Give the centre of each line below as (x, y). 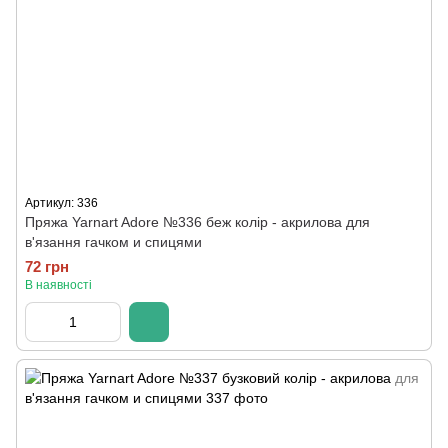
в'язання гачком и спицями (113, 242)
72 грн (47, 266)
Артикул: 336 (61, 203)
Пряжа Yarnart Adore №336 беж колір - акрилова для (197, 222)
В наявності (58, 285)
